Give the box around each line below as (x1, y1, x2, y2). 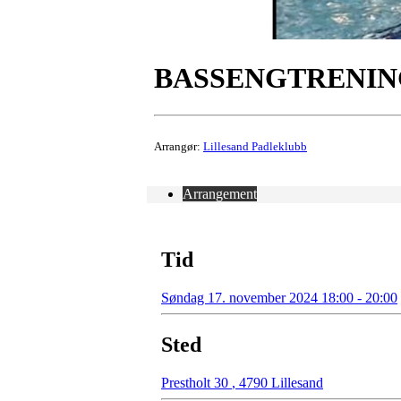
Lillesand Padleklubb (203, 139, 307, 153)
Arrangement (183, 185, 257, 201)
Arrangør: (154, 139, 203, 153)
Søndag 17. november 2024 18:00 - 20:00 (161, 289, 397, 305)
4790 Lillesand (235, 374, 323, 390)
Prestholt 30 (161, 374, 232, 390)
